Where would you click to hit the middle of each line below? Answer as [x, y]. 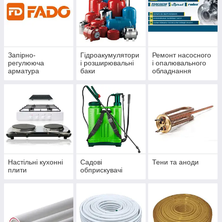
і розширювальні [107, 63]
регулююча [26, 63]
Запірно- [22, 55]
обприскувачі [101, 170]
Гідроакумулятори [110, 55]
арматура [24, 71]
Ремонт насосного [182, 55]
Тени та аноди [176, 162]
